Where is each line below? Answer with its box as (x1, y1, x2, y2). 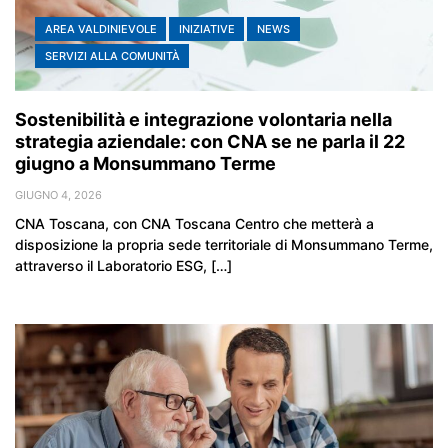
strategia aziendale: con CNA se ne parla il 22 (15, 131, 405, 153)
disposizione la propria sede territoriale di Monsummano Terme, (15, 236, 433, 254)
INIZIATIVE (178, 22, 235, 37)
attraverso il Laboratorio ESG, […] (15, 257, 232, 275)
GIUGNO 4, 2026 (15, 188, 102, 203)
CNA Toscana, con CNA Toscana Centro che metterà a (15, 215, 374, 233)
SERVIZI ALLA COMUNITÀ (44, 49, 180, 64)
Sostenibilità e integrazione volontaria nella (15, 109, 392, 131)
